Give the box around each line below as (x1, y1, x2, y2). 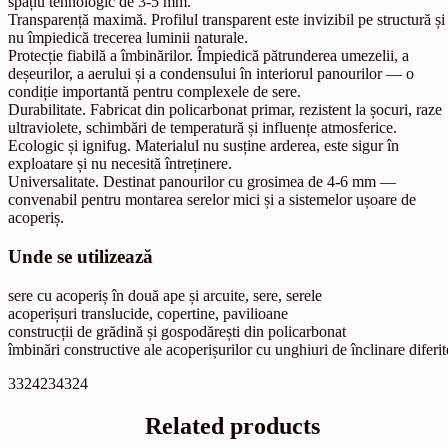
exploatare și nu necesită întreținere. (8, 155, 232, 173)
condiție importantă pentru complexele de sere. (8, 83, 301, 101)
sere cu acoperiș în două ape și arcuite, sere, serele (8, 286, 322, 304)
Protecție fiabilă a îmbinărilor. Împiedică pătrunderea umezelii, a (8, 47, 409, 65)
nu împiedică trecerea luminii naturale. (8, 29, 248, 47)
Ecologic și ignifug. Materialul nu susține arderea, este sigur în (8, 137, 399, 155)
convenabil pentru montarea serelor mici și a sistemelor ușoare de (8, 191, 416, 209)
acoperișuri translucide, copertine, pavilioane (8, 304, 288, 322)
